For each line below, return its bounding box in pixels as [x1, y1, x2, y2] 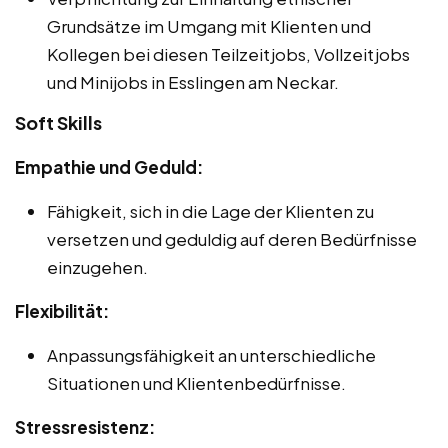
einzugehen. [47, 256, 148, 279]
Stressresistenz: [15, 416, 155, 439]
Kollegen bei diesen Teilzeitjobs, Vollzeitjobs [47, 43, 410, 66]
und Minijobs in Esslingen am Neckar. [47, 71, 339, 94]
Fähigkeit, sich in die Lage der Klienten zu [47, 200, 374, 223]
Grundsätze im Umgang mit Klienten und [47, 15, 371, 38]
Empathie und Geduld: [15, 156, 203, 179]
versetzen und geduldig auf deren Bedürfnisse [47, 228, 417, 251]
